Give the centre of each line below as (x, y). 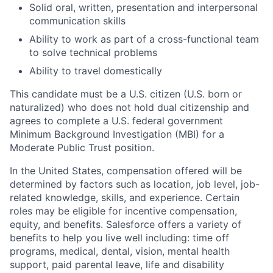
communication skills (77, 20)
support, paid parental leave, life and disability (117, 264)
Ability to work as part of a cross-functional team (144, 39)
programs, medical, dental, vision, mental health (120, 251)
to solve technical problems (93, 52)
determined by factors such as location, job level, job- (135, 184)
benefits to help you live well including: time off (119, 237)
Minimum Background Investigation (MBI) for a (117, 134)
